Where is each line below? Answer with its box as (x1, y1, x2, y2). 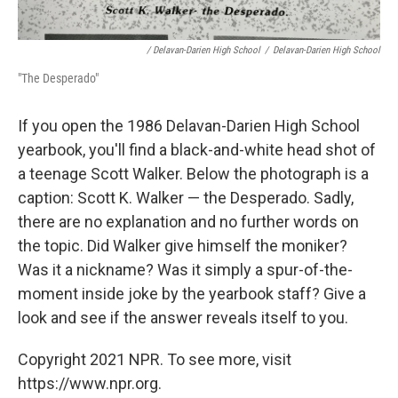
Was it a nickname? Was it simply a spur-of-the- (18, 260, 353, 279)
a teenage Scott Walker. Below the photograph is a (18, 164, 369, 183)
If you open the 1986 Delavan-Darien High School (18, 116, 360, 135)
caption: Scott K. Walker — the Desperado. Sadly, (18, 188, 354, 207)
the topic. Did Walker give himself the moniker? (18, 236, 347, 255)
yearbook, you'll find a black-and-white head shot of (18, 140, 376, 159)
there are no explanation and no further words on (18, 212, 359, 231)
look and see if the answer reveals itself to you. (18, 308, 348, 327)
